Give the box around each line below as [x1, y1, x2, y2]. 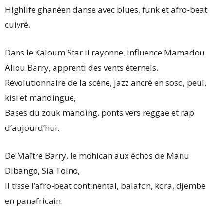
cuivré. [5, 19, 30, 30]
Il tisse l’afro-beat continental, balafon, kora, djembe [5, 180, 206, 191]
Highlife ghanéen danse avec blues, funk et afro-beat [5, 4, 207, 15]
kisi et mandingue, [5, 92, 76, 103]
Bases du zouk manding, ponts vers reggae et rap [5, 107, 194, 118]
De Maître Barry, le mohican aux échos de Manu [5, 150, 189, 161]
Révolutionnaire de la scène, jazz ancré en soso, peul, [5, 77, 206, 88]
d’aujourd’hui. [5, 122, 59, 133]
